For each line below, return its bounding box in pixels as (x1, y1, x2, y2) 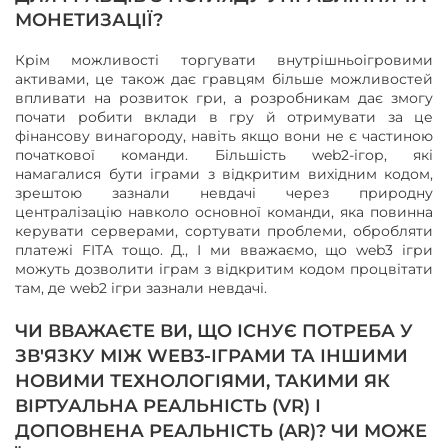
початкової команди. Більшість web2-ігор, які (15, 146, 433, 165)
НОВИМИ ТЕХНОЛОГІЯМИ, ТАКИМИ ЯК (15, 370, 390, 393)
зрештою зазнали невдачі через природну (15, 184, 433, 203)
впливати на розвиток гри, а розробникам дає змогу (15, 89, 433, 108)
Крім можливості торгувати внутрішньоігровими (15, 51, 433, 70)
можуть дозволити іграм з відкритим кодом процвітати (15, 260, 433, 279)
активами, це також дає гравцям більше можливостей (15, 70, 433, 89)
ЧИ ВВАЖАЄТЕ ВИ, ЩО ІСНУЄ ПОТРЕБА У (15, 320, 413, 343)
